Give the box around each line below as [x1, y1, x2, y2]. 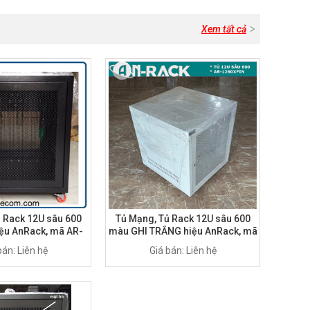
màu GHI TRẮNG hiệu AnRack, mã [108, 225, 257, 237]
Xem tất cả [201, 23, 246, 35]
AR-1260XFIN [152, 237, 213, 249]
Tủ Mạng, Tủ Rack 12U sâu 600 [115, 212, 250, 224]
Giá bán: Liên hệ [149, 244, 217, 256]
